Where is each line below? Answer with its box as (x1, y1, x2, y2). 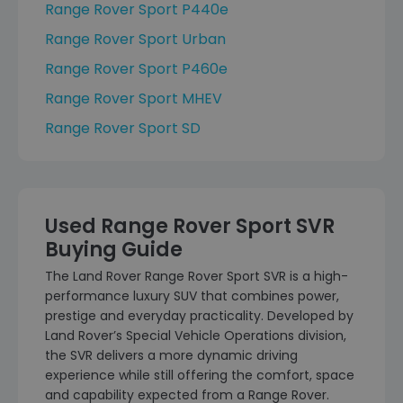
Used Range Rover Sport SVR (45, 212, 335, 240)
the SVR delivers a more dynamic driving (45, 346, 298, 364)
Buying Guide (45, 236, 183, 264)
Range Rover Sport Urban (45, 29, 226, 49)
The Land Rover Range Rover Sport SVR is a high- (45, 267, 348, 285)
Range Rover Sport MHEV (45, 88, 222, 109)
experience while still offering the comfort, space (45, 366, 354, 384)
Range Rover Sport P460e (45, 58, 228, 79)
